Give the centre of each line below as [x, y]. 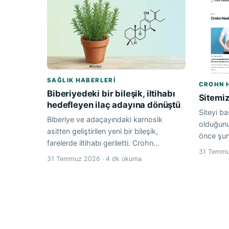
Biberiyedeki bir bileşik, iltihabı [111, 93]
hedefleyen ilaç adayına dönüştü [114, 105]
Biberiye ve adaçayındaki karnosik [105, 119]
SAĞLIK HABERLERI [82, 80]
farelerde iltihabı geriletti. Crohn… [103, 143]
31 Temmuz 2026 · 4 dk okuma [94, 158]
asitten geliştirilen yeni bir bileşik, [102, 131]
